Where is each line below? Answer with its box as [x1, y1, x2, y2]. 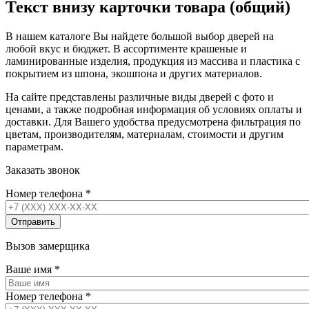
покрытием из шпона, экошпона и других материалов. [6, 67, 262, 79]
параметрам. [6, 140, 63, 152]
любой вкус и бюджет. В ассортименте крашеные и [6, 42, 247, 54]
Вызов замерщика [6, 239, 90, 252]
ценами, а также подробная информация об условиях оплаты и [6, 103, 302, 115]
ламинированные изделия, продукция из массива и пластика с [6, 54, 300, 67]
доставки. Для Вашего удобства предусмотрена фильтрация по [6, 115, 301, 128]
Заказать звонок [6, 163, 80, 176]
